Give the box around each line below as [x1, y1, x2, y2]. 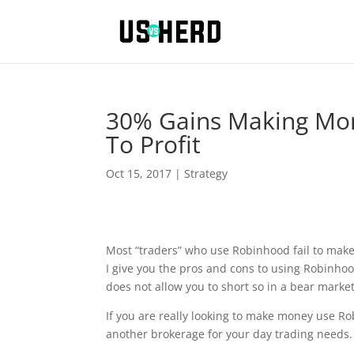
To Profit [106, 128, 201, 160]
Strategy [184, 166, 228, 181]
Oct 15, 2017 [106, 166, 172, 181]
